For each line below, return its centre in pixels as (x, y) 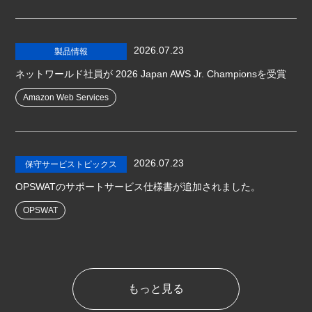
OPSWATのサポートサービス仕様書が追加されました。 (138, 187)
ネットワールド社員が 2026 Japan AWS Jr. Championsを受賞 (151, 74)
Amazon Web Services (66, 97)
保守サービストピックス (71, 164)
